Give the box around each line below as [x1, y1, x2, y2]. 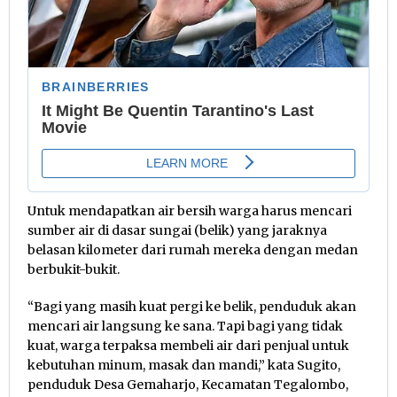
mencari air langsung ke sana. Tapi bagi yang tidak [27, 318, 343, 335]
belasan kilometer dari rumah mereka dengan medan [27, 242, 358, 259]
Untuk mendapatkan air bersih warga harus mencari [27, 203, 352, 220]
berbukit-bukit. [27, 261, 120, 278]
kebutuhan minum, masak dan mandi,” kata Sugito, [27, 357, 340, 374]
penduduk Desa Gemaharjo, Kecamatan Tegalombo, [27, 377, 348, 393]
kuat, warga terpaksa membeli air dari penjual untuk [27, 338, 349, 354]
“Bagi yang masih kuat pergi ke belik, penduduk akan [27, 299, 356, 315]
